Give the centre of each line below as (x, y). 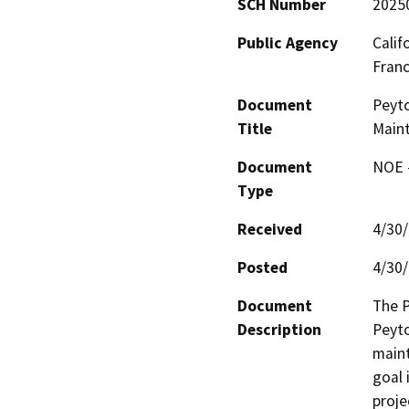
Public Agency (288, 42)
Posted (262, 267)
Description (279, 329)
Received (270, 229)
